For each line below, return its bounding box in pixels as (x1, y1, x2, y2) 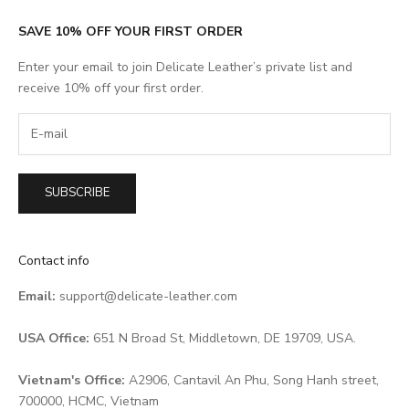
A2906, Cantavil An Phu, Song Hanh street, (125, 371, 379, 389)
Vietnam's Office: (18, 371, 125, 389)
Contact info (18, 251, 89, 269)
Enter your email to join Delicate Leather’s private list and (18, 58, 352, 76)
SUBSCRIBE (45, 184, 110, 202)
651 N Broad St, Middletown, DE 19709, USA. (93, 329, 356, 347)
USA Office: (18, 329, 93, 347)
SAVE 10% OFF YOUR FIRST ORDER (18, 22, 243, 40)
